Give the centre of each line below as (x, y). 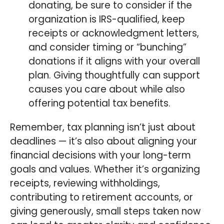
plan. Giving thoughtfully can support (114, 75)
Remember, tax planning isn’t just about (103, 127)
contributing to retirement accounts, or (101, 197)
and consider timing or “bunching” (108, 47)
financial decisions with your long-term (100, 155)
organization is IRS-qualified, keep (107, 19)
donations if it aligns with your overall (114, 61)
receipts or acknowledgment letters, (114, 33)
